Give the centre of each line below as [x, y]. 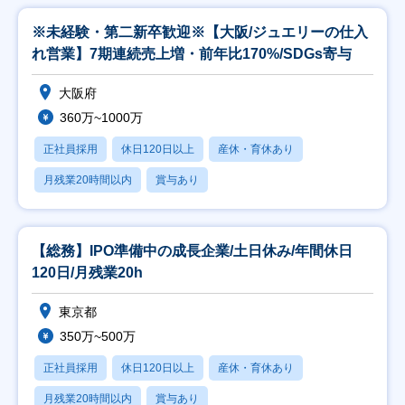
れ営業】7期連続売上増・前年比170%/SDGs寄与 [192, 54]
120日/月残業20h [87, 273]
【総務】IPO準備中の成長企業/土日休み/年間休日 [192, 251]
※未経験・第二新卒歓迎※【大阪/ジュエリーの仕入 [200, 32]
